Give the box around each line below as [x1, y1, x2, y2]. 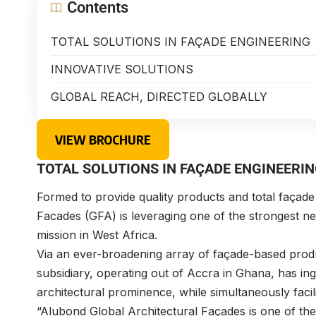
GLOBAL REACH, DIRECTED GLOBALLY [51, 89, 267, 104]
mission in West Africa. [37, 228, 157, 243]
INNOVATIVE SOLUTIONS [51, 61, 193, 76]
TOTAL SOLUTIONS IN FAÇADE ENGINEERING [51, 34, 310, 49]
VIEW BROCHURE [54, 130, 151, 147]
